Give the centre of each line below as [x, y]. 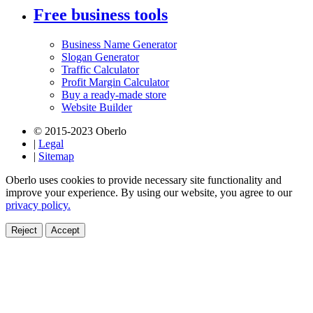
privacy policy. [38, 205]
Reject [24, 230]
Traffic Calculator [100, 69]
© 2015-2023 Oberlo [80, 131]
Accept [65, 230]
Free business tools [101, 15]
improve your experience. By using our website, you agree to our [149, 192]
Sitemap [56, 156]
